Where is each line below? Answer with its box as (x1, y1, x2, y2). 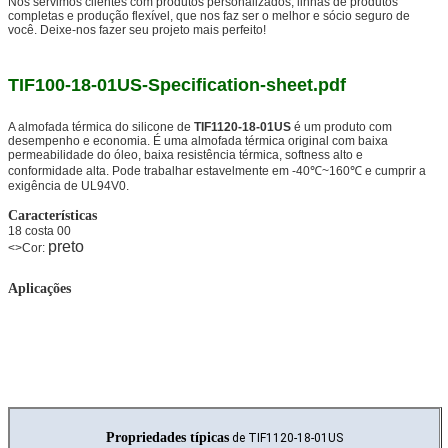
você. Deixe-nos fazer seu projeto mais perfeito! (8, 22, 266, 37)
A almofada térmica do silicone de (8, 119, 194, 134)
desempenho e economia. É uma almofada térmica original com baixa (8, 133, 388, 148)
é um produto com (291, 119, 392, 134)
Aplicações (8, 280, 71, 296)
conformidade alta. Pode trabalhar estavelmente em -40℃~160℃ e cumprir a (8, 163, 426, 178)
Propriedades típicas (106, 429, 229, 445)
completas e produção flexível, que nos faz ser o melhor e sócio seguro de (8, 8, 410, 23)
